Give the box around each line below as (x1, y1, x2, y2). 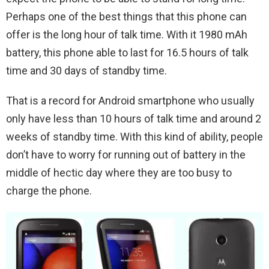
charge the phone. (6, 184, 92, 198)
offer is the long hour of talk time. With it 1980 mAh (6, 28, 247, 41)
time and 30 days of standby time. (6, 64, 167, 77)
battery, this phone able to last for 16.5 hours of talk (6, 46, 249, 59)
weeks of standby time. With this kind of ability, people (6, 130, 263, 144)
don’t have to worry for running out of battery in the (6, 148, 246, 162)
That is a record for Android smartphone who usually (6, 94, 255, 107)
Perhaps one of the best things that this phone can (6, 10, 247, 23)
